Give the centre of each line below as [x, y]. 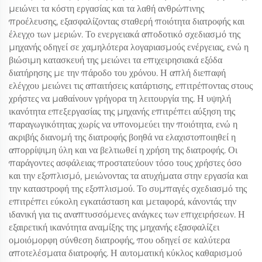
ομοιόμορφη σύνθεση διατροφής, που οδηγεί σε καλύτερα [119, 240]
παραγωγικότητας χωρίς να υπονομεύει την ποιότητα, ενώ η [123, 124]
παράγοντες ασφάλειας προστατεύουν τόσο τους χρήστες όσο [125, 163]
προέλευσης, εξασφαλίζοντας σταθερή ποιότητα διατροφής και [127, 21]
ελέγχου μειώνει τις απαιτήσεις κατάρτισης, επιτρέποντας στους [131, 85]
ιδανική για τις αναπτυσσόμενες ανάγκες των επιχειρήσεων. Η [127, 214]
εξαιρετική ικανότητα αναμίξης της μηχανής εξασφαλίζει [114, 227]
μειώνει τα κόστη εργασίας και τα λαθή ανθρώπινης [106, 8]
